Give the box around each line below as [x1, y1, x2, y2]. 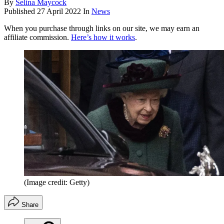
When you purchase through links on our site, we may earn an [4, 24, 199, 33]
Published [4, 7, 37, 16]
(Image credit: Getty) [24, 178, 89, 187]
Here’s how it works [71, 33, 135, 42]
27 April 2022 [37, 7, 81, 16]
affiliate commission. [4, 33, 71, 42]
